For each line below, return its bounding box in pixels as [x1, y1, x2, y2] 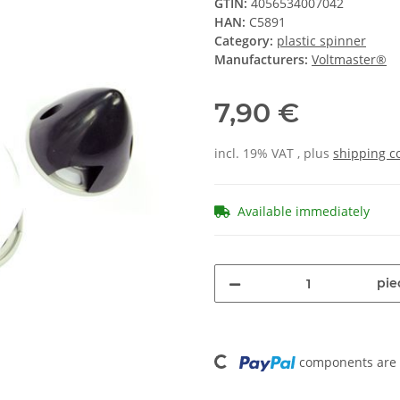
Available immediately [237, 203, 370, 221]
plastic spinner [277, 32, 366, 50]
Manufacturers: [214, 51, 308, 69]
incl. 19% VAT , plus [214, 145, 333, 162]
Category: [214, 32, 277, 50]
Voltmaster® [312, 51, 387, 69]
